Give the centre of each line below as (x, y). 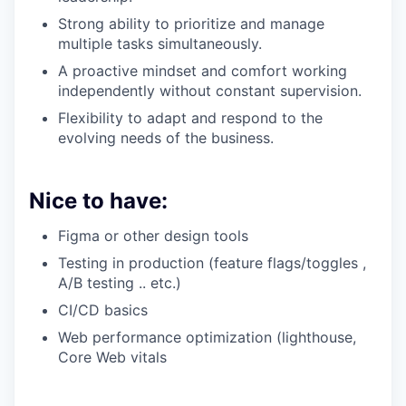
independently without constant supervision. (210, 91)
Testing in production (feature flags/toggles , (212, 263)
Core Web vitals (112, 358)
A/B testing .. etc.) (120, 283)
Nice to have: (98, 201)
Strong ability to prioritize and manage (191, 24)
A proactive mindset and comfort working (203, 71)
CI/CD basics (103, 310)
